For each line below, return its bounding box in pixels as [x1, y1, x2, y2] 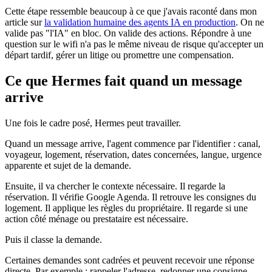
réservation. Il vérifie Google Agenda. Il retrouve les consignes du [5, 191, 256, 202]
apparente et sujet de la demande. [5, 160, 131, 171]
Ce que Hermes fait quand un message [5, 72, 242, 89]
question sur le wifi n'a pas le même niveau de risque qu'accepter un [5, 39, 263, 50]
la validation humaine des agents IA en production [44, 17, 236, 28]
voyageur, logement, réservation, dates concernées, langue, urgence [5, 149, 262, 160]
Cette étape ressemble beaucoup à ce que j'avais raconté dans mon [5, 6, 257, 17]
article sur [5, 17, 44, 28]
